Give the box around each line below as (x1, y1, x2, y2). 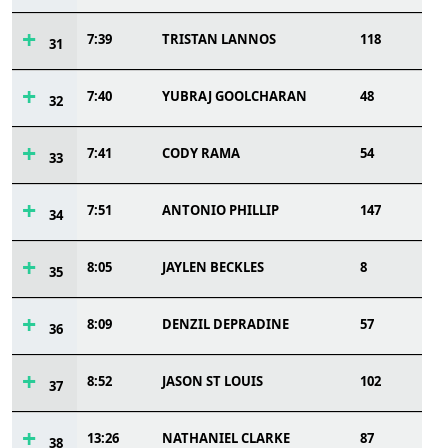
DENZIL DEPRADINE (162, 315, 289, 333)
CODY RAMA (162, 144, 240, 162)
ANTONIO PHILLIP (162, 201, 279, 219)
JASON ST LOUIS (162, 372, 263, 390)
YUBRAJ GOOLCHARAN (162, 87, 307, 105)
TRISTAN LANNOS (162, 30, 276, 48)
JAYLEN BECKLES (162, 258, 264, 276)
